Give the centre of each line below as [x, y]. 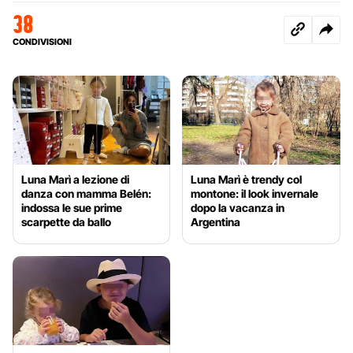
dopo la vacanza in [238, 207]
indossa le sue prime [72, 207]
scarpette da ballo [66, 221]
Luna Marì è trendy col [247, 179]
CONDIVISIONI [42, 42]
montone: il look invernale [255, 193]
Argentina [216, 221]
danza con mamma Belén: [86, 193]
